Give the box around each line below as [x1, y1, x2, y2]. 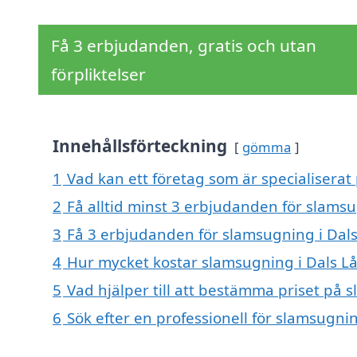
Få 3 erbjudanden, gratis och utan [51, 34, 316, 57]
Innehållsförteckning [53, 135, 227, 158]
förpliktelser [51, 63, 146, 86]
